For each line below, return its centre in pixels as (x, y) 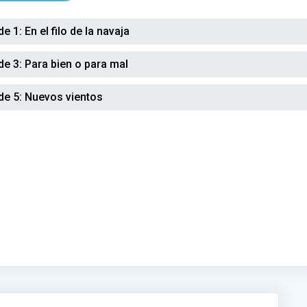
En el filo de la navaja (76, 31)
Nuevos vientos (63, 97)
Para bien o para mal (75, 64)
